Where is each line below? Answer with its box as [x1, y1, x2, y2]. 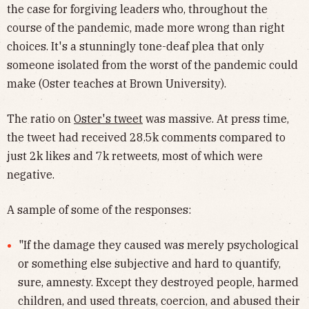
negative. [7, 168, 54, 182]
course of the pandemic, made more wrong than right [7, 21, 285, 35]
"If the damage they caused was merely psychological [18, 238, 299, 252]
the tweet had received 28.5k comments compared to [7, 130, 286, 145]
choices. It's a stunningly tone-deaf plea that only [7, 39, 264, 54]
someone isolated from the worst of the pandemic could [7, 58, 298, 72]
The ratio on [7, 112, 74, 126]
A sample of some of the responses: [7, 203, 191, 217]
